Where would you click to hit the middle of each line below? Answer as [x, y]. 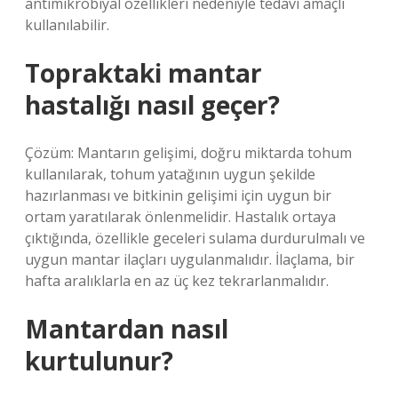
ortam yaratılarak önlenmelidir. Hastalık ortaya [180, 217]
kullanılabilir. [67, 25]
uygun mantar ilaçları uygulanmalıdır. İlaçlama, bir [190, 259]
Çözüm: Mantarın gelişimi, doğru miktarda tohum [188, 153]
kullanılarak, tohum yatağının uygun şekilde [170, 174]
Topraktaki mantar [143, 73]
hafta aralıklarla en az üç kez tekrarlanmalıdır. [177, 281]
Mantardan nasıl [127, 329]
